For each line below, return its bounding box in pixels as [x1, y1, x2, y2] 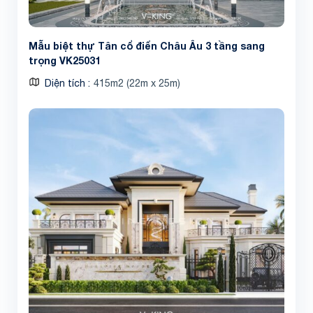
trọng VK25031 [29, 54, 101, 66]
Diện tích [45, 78, 88, 89]
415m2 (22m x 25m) [94, 78, 180, 89]
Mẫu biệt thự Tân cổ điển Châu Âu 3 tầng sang [29, 39, 265, 52]
